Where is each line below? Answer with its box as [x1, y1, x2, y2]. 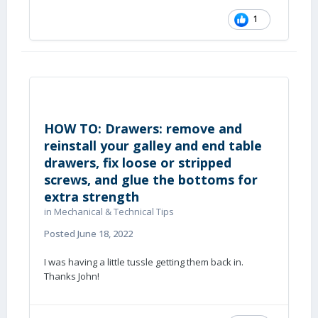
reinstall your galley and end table [44, 137, 262, 154]
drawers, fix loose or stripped [44, 154, 231, 171]
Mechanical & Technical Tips [54, 205, 174, 218]
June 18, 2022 [77, 227, 133, 240]
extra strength [44, 188, 139, 205]
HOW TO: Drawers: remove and [44, 120, 242, 137]
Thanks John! [44, 270, 99, 283]
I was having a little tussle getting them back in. [44, 256, 243, 268]
